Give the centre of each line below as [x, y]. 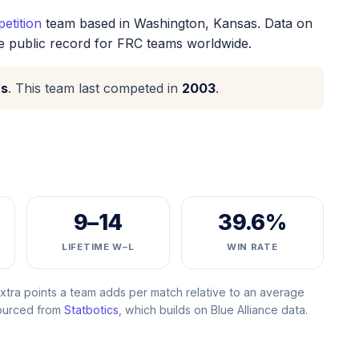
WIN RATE [252, 247]
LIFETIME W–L [98, 247]
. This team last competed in [95, 88]
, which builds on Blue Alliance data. [213, 310]
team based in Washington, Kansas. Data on [177, 23]
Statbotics [91, 310]
